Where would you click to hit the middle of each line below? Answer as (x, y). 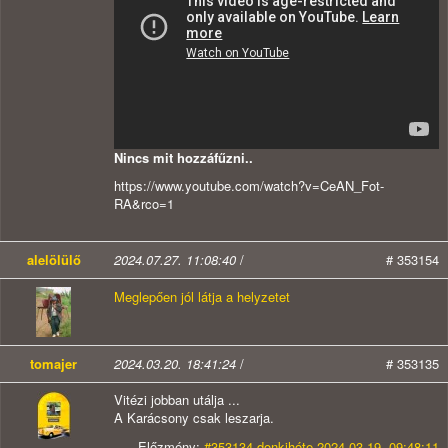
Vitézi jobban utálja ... (177, 400)
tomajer (53, 364)
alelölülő (53, 260)
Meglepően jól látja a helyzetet (202, 297)
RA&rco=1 (144, 203)
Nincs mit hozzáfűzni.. (183, 157)
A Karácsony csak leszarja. (194, 418)
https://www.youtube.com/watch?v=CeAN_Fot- (249, 185)
